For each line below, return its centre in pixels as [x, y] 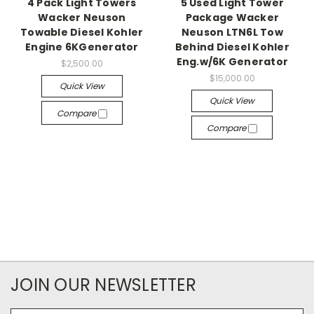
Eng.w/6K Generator [232, 61]
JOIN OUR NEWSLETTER [103, 285]
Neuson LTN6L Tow [232, 32]
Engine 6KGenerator [82, 47]
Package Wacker [232, 17]
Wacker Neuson [82, 17]
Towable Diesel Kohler [82, 32]
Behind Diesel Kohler [232, 47]
